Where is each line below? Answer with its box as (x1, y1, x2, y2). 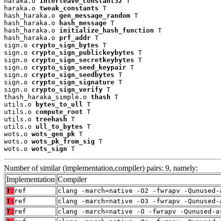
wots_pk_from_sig (32, 137, 95, 145)
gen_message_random (59, 11, 130, 19)
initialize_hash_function (59, 26, 154, 34)
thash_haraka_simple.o (4, 93, 91, 101)
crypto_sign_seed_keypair (32, 63, 126, 71)
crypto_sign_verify (32, 85, 103, 93)
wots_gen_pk (32, 130, 75, 138)
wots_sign (32, 145, 67, 152)
